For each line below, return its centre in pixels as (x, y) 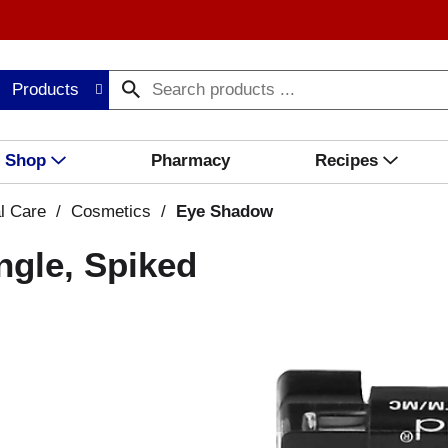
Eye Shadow (224, 211)
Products (46, 89)
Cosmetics (111, 211)
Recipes (346, 160)
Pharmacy (190, 160)
